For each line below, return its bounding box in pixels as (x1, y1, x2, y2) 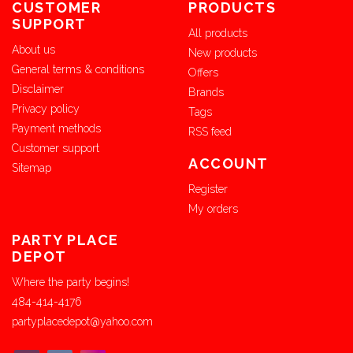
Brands (188, 86, 224, 99)
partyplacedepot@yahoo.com (12, 315, 153, 329)
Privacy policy (12, 102, 80, 116)
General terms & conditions (12, 63, 144, 76)
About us (12, 43, 55, 57)
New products (188, 46, 257, 60)
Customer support (12, 142, 99, 155)
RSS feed (188, 125, 232, 139)
